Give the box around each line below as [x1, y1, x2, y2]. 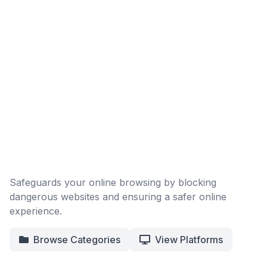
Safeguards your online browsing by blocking [10, 176, 216, 188]
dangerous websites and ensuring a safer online [10, 191, 226, 203]
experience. [10, 205, 62, 217]
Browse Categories [33, 234, 120, 246]
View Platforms [155, 234, 223, 246]
